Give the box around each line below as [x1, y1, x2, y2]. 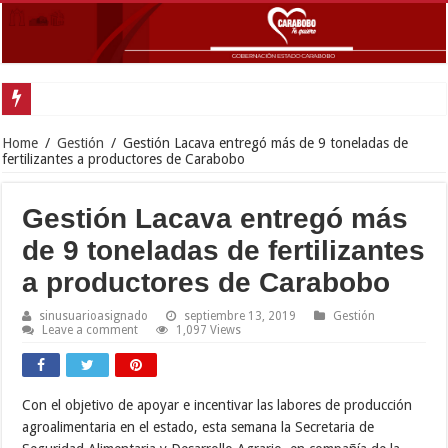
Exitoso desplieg [39, 90, 133, 106]
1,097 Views [176, 322, 242, 337]
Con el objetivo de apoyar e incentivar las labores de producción [22, 396, 413, 413]
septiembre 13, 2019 [184, 308, 297, 323]
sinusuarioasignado [39, 308, 149, 323]
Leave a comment [42, 322, 139, 337]
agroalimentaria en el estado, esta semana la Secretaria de [22, 418, 375, 435]
